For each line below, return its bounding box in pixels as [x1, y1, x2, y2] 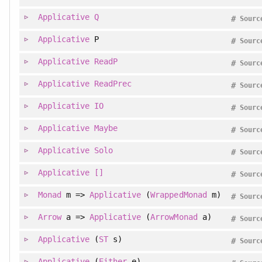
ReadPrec [94, 78, 132, 88]
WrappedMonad [150, 189, 207, 199]
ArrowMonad [150, 212, 198, 222]
